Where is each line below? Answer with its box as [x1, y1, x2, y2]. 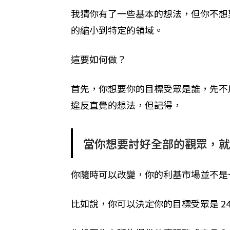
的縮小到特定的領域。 [71, 23, 163, 36]
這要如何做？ [71, 52, 126, 66]
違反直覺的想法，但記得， [71, 98, 182, 111]
